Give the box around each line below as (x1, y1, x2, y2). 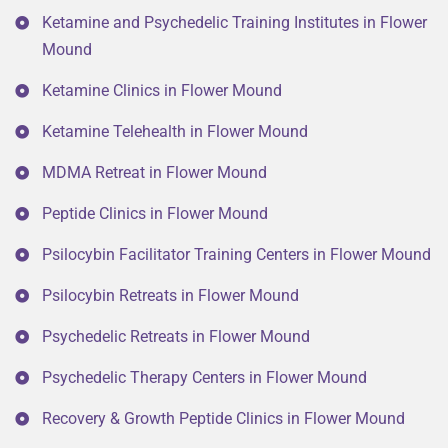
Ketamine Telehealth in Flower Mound (42, 122, 308, 142)
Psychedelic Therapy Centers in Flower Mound (42, 368, 367, 388)
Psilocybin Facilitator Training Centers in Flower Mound (42, 245, 431, 265)
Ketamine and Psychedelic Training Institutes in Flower (42, 13, 427, 33)
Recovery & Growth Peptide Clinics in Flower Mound (42, 409, 405, 429)
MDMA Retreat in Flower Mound (42, 163, 267, 183)
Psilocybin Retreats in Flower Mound (42, 286, 299, 306)
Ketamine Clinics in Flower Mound (42, 81, 282, 101)
